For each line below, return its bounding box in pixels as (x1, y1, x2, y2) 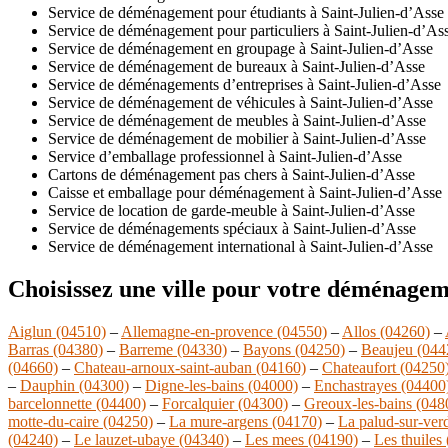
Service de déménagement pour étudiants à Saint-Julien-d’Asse (48, 3, 444, 21)
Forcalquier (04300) (162, 394, 288, 412)
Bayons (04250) (243, 340, 345, 358)
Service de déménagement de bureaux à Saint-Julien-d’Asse (48, 57, 425, 75)
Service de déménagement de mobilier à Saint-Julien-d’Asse (48, 129, 426, 147)
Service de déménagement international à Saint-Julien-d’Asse (48, 237, 433, 255)
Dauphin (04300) (20, 376, 129, 394)
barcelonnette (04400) (8, 394, 146, 412)
